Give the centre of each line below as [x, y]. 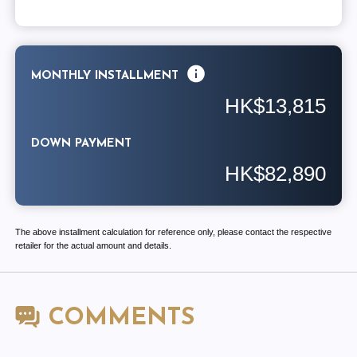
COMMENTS [117, 319]
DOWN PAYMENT [82, 143]
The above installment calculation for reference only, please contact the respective [173, 231]
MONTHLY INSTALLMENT [105, 76]
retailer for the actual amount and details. [93, 245]
